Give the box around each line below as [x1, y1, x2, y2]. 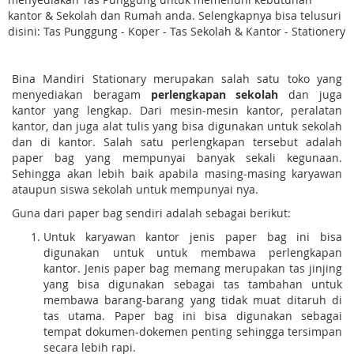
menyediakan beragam [12, 86, 151, 102]
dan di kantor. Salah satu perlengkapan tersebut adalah [12, 134, 342, 149]
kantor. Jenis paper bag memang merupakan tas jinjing [43, 260, 342, 276]
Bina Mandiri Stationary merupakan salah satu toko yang [12, 70, 342, 86]
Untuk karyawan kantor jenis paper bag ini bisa [43, 228, 342, 244]
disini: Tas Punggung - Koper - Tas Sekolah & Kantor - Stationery [8, 23, 345, 39]
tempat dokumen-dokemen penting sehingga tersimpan [43, 323, 342, 339]
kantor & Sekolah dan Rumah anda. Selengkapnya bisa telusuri [8, 7, 341, 23]
